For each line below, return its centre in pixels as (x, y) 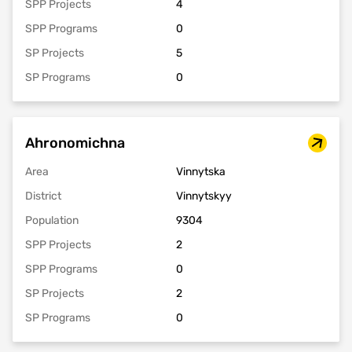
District (43, 196)
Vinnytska (201, 172)
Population (52, 220)
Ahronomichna (75, 143)
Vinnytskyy (204, 196)
